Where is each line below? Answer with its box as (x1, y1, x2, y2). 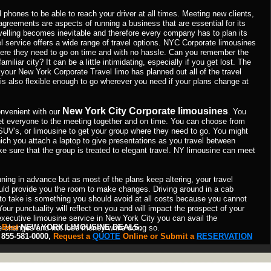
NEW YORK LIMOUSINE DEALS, (21, 223, 142, 232)
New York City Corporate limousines (62, 106, 228, 116)
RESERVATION (197, 232, 252, 241)
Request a (53, 232, 93, 241)
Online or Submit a (120, 232, 197, 241)
